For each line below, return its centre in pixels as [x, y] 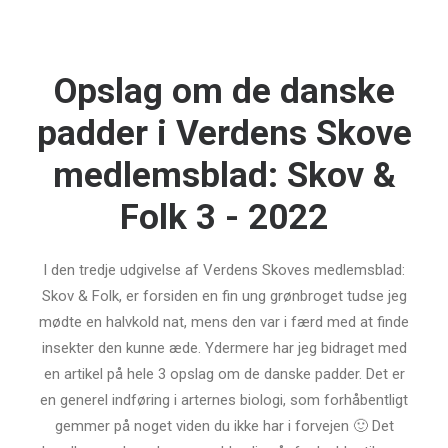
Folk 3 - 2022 [224, 217]
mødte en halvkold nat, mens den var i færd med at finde [224, 322]
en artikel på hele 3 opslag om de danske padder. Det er [224, 374]
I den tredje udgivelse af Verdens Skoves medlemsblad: [224, 270]
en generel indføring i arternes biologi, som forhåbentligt [224, 400]
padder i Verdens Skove [224, 133]
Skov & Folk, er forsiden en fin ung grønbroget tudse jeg [224, 296]
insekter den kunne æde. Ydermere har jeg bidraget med [224, 348]
